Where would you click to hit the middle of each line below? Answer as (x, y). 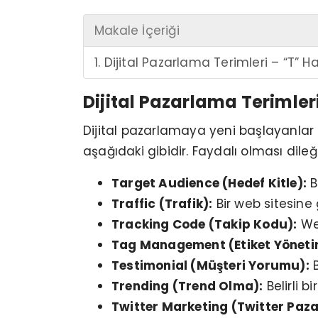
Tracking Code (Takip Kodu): (204, 225)
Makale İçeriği (137, 31)
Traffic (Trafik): (162, 204)
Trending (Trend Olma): (187, 286)
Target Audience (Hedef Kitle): (209, 183)
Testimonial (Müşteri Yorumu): (210, 266)
